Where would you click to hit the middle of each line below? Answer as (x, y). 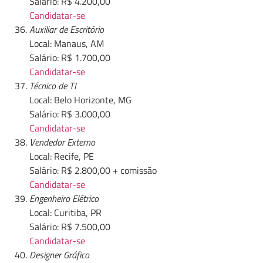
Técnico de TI (53, 86)
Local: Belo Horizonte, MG (80, 100)
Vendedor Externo (62, 142)
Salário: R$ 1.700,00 (70, 58)
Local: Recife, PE (62, 156)
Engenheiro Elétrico (64, 199)
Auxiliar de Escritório (67, 30)
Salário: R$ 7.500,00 (70, 227)
